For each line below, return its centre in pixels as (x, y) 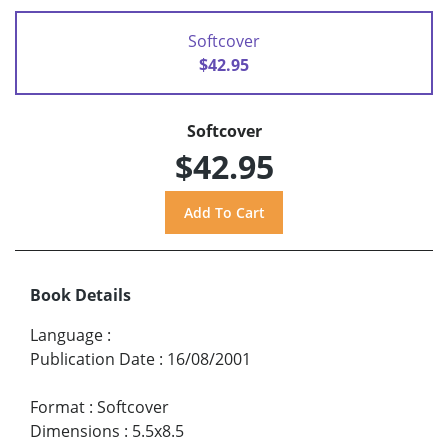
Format (57, 406)
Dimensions (75, 430)
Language (66, 334)
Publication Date (92, 358)
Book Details (80, 294)
